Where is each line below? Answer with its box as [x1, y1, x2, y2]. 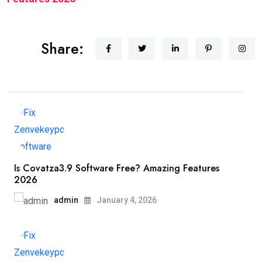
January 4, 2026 [95, 195, 157, 205]
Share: [41, 37, 84, 59]
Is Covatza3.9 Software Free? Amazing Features [14, 161, 219, 175]
